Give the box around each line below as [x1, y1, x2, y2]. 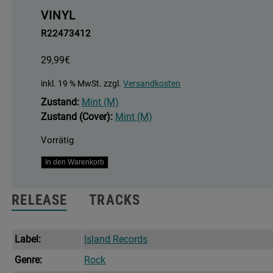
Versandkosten [123, 79, 181, 90]
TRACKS [89, 192, 141, 209]
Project [40, 214, 71, 227]
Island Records [84, 233, 148, 246]
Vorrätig [41, 135, 74, 146]
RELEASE [12, 192, 68, 209]
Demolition [40, 200, 88, 212]
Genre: [15, 254, 43, 266]
